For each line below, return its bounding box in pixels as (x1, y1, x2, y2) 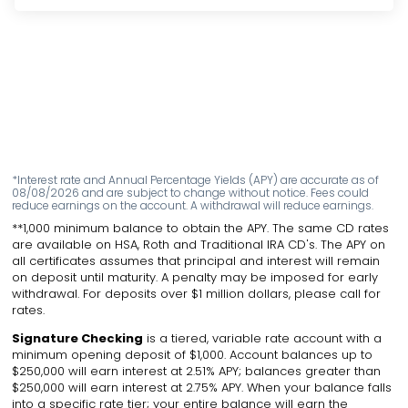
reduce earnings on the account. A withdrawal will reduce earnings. (12, 198, 374, 214)
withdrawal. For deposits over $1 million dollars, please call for (12, 285, 382, 303)
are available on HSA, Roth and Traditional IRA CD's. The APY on (12, 236, 386, 254)
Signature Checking (12, 330, 144, 348)
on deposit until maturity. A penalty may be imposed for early (12, 269, 379, 287)
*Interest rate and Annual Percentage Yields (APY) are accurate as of (12, 172, 380, 189)
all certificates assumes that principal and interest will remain (12, 252, 381, 270)
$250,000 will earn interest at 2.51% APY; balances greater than (12, 362, 382, 381)
